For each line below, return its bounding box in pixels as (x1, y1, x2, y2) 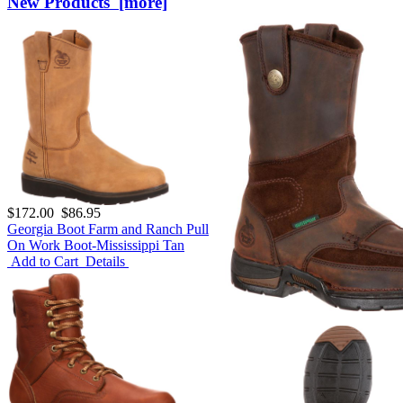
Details (82, 253, 129, 269)
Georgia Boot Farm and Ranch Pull (7, 220, 209, 237)
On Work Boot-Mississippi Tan (7, 237, 184, 253)
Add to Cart (7, 253, 82, 269)
